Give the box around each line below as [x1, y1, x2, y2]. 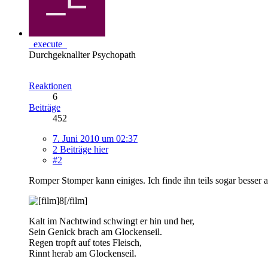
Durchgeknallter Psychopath [29, 49, 136, 60]
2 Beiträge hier [53, 144, 108, 154]
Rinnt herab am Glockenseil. [29, 248, 136, 258]
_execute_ [29, 38, 67, 49]
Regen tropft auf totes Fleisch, [29, 237, 142, 248]
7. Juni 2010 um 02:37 [53, 133, 138, 144]
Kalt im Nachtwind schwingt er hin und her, [29, 215, 194, 226]
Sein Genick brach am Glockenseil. [29, 226, 162, 237]
